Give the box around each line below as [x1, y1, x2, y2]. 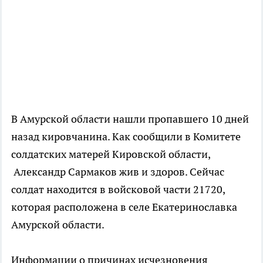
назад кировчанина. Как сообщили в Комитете [11, 130, 241, 144]
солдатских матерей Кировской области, [11, 147, 210, 161]
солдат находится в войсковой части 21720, [11, 183, 225, 197]
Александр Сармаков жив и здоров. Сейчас [11, 165, 224, 179]
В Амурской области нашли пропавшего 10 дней [11, 112, 249, 126]
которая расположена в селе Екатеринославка [11, 200, 237, 214]
